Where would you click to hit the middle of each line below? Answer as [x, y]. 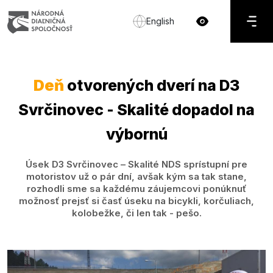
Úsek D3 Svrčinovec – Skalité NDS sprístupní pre [136, 164]
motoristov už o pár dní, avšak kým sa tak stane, [136, 176]
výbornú [136, 134]
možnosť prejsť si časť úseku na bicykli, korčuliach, [136, 201]
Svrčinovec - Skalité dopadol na [136, 110]
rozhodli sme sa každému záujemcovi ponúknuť [136, 189]
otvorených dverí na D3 [152, 85]
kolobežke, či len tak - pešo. [136, 213]
